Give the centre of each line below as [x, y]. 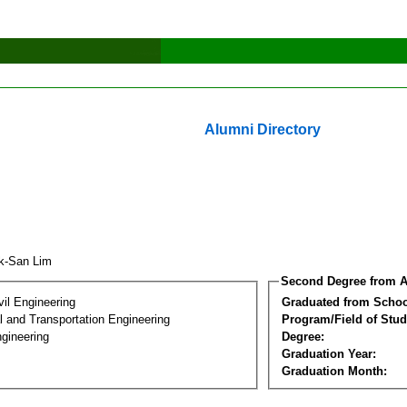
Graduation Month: [334, 371]
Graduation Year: [329, 353]
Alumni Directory [263, 129]
